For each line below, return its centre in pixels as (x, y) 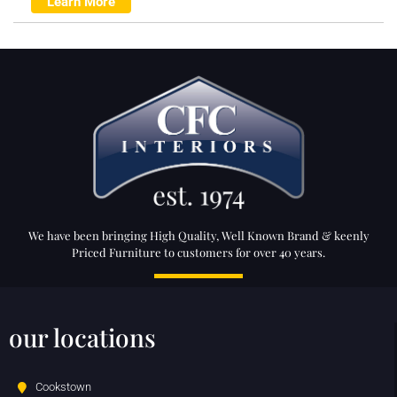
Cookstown (63, 386)
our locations (82, 337)
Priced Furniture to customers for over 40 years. (198, 252)
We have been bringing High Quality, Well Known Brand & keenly (198, 235)
